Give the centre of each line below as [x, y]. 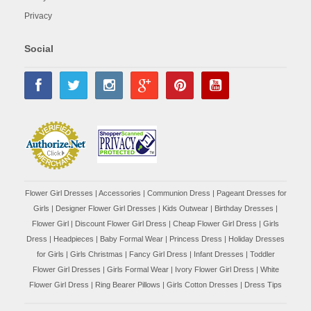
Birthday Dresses [244, 209]
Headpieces [74, 239]
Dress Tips [263, 285]
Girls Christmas [96, 254]
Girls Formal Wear [137, 270]
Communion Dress [178, 193]
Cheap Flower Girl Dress [215, 224]
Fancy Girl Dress [158, 254]
